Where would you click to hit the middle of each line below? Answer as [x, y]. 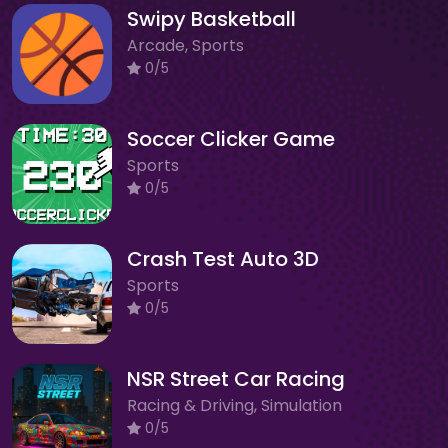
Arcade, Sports [185, 45]
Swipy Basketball [211, 18]
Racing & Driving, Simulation [234, 405]
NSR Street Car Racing [236, 378]
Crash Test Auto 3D [223, 258]
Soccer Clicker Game [231, 138]
